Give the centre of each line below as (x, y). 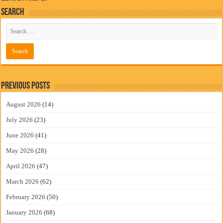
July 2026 (20, 119)
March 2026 (23, 181)
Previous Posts (26, 86)
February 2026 (26, 197)
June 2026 (20, 135)
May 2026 (20, 150)
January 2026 (24, 212)
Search (13, 12)
